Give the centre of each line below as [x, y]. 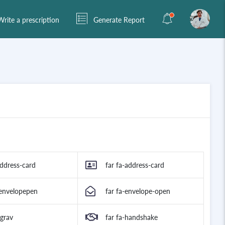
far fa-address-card [135, 165]
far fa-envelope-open [138, 191]
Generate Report [118, 20]
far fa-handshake [132, 217]
